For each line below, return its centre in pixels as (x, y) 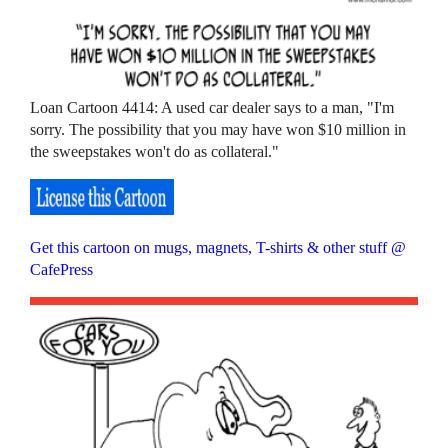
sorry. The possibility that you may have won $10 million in (218, 129)
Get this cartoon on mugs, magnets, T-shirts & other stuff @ (218, 247)
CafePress (62, 269)
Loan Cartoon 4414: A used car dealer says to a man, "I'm (212, 107)
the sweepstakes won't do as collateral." (157, 151)
